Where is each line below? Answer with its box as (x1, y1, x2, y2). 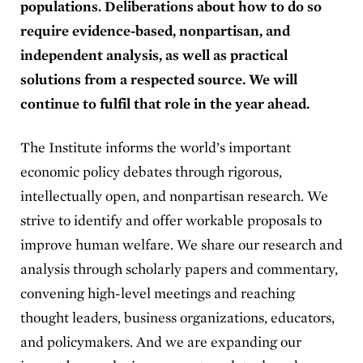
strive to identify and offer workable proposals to (20, 211, 322, 228)
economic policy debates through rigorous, (20, 162, 282, 180)
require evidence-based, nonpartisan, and (20, 21, 290, 39)
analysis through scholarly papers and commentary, (20, 259, 338, 277)
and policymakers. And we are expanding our (20, 332, 301, 350)
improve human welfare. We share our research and (20, 235, 343, 253)
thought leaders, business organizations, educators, (20, 308, 335, 326)
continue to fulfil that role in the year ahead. (20, 94, 313, 112)
